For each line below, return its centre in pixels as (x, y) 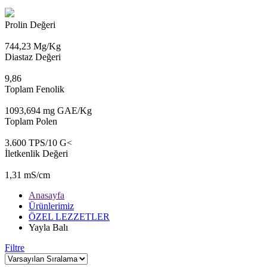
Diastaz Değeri (33, 57)
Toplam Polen (31, 121)
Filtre (15, 247)
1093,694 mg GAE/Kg (48, 110)
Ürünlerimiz (51, 206)
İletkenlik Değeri (36, 153)
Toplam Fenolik (35, 89)
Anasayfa (46, 195)
